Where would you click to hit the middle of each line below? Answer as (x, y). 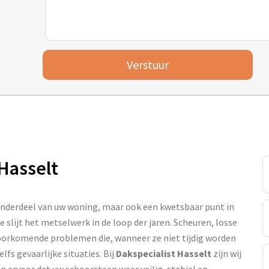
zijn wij (226, 253)
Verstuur (147, 64)
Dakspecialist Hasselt (164, 253)
